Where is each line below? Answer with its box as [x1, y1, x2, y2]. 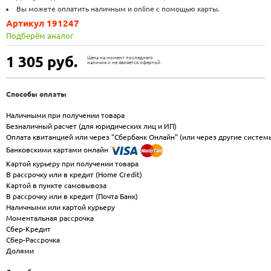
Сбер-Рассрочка [6, 235, 60, 244]
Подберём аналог [6, 31, 73, 40]
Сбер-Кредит [6, 224, 51, 233]
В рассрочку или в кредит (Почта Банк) [6, 192, 138, 200]
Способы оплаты [6, 90, 67, 98]
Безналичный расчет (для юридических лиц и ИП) [6, 122, 177, 130]
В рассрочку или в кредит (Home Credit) [6, 170, 142, 178]
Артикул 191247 [6, 18, 79, 28]
